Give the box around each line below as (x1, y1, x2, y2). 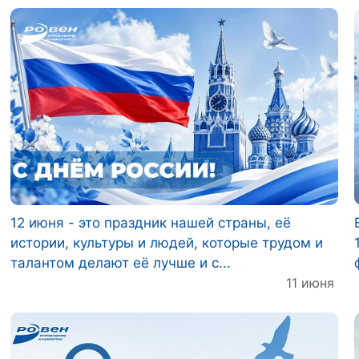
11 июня (286, 274, 334, 291)
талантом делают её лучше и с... (10, 254, 231, 271)
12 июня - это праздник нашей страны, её (10, 214, 291, 231)
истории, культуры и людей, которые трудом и (10, 234, 323, 251)
